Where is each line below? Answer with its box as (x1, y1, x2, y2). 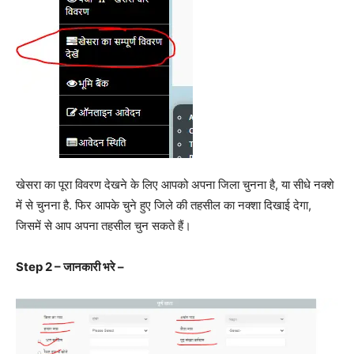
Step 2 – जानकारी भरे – (16, 258, 124, 274)
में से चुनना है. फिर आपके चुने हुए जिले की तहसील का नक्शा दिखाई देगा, (16, 197, 311, 213)
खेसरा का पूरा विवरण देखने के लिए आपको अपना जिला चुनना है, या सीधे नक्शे (16, 176, 334, 192)
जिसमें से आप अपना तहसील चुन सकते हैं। (16, 217, 191, 233)
